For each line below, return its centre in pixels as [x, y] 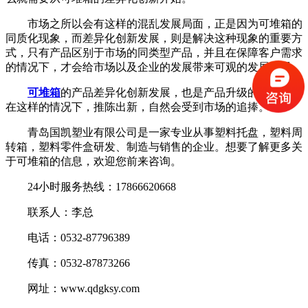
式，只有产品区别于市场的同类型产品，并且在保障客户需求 [154, 52]
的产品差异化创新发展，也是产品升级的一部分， [181, 92]
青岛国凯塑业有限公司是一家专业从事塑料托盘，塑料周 [154, 132]
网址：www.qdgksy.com [73, 288]
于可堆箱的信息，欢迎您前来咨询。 [93, 161]
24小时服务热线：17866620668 [91, 186]
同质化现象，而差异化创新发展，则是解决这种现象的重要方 [154, 38]
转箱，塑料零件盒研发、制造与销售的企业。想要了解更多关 [154, 146]
